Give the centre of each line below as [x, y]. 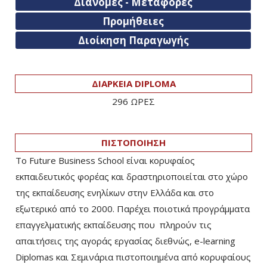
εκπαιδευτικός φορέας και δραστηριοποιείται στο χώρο [132, 176]
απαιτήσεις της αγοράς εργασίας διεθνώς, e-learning [125, 240]
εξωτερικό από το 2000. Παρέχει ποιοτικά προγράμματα [133, 208]
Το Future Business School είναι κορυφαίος [106, 160]
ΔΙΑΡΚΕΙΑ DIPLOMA [133, 83]
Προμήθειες [133, 21]
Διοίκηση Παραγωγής [133, 40]
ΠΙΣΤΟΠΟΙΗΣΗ [133, 142]
